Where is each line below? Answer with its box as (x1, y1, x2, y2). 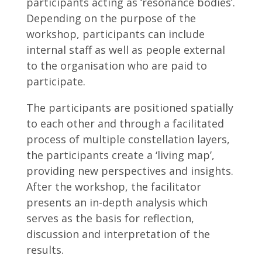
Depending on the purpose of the (26, 11, 196, 25)
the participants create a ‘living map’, (26, 148, 215, 162)
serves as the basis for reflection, (26, 211, 194, 225)
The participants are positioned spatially (26, 101, 233, 115)
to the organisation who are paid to (26, 58, 207, 73)
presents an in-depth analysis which (26, 195, 208, 209)
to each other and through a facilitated (26, 116, 224, 130)
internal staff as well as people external (26, 43, 225, 57)
